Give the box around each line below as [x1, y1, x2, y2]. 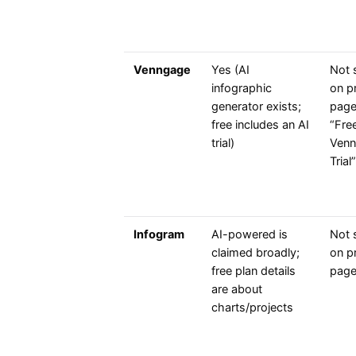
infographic [211, 81, 272, 96]
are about [211, 282, 262, 297]
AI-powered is [211, 227, 288, 242]
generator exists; [211, 99, 301, 114]
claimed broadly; [211, 246, 300, 261]
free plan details [211, 264, 296, 279]
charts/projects [211, 300, 293, 315]
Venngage [133, 63, 191, 78]
